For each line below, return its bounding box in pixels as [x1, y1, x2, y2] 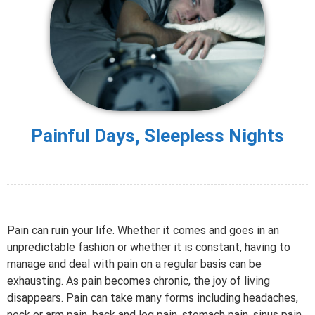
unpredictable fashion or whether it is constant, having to [7, 240, 290, 255]
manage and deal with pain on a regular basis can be [7, 257, 262, 271]
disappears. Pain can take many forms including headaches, [7, 291, 298, 305]
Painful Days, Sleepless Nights [31, 125, 284, 147]
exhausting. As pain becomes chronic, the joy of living [7, 274, 270, 288]
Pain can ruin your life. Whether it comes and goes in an [7, 224, 279, 238]
